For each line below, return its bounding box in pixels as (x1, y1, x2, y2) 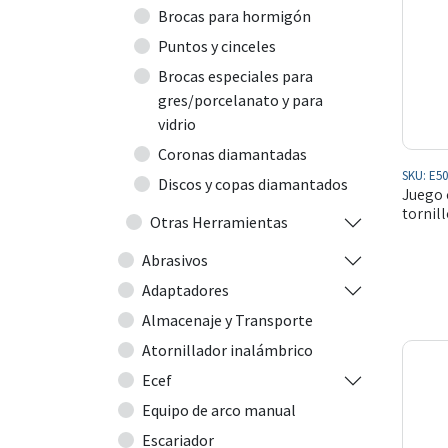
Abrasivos (142, 250, 208, 270)
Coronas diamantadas (158, 144, 307, 164)
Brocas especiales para (158, 66, 313, 86)
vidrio (158, 114, 196, 134)
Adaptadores (142, 280, 229, 300)
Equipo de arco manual (142, 400, 296, 420)
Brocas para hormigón (158, 6, 311, 26)
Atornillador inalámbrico (142, 340, 313, 360)
